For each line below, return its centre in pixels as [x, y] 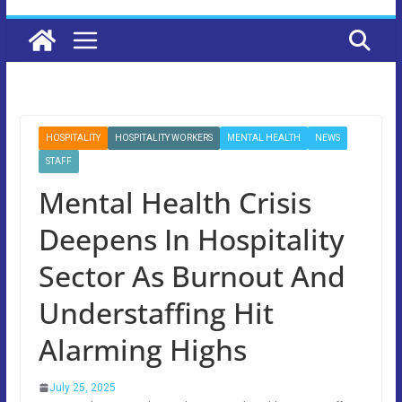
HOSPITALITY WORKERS [163, 137]
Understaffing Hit [156, 312]
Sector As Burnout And [192, 275]
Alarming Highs [142, 349]
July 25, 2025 [82, 387]
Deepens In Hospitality [191, 239]
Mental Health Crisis [175, 202]
